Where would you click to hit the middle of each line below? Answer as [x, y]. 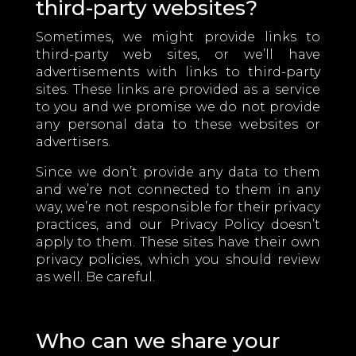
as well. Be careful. [95, 277]
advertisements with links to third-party [178, 72]
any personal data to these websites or [178, 124]
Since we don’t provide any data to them [178, 172]
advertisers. [73, 142]
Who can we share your [157, 341]
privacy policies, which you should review [178, 259]
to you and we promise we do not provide [178, 107]
